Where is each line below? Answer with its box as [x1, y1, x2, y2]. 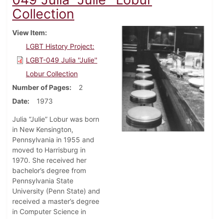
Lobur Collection [26, 69, 78, 78]
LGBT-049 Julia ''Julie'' [26, 56, 97, 65]
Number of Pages [12, 83, 69, 92]
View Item [12, 28, 45, 37]
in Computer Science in [12, 207, 86, 216]
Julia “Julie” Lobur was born [12, 115, 99, 124]
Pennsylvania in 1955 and [12, 135, 94, 144]
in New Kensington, [12, 125, 73, 134]
